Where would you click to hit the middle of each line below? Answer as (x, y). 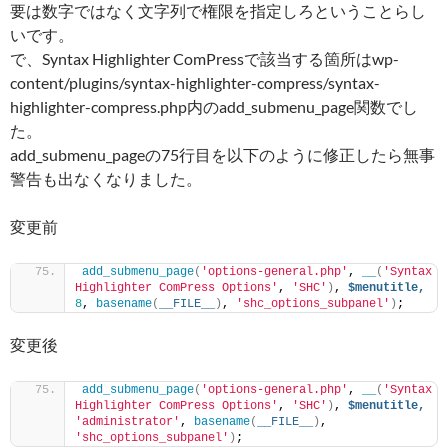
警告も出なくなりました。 (106, 178)
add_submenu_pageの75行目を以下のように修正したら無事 (222, 154)
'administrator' (127, 422)
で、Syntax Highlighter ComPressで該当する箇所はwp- (204, 58)
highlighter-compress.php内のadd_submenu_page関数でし (214, 106)
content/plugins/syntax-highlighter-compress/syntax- (195, 82)
